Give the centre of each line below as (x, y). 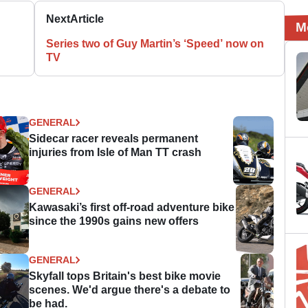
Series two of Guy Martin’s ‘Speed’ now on (155, 43)
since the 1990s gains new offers (114, 221)
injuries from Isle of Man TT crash (115, 152)
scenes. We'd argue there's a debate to (130, 289)
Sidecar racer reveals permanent (114, 138)
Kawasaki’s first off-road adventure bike (132, 207)
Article (87, 19)
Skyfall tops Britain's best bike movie (125, 276)
